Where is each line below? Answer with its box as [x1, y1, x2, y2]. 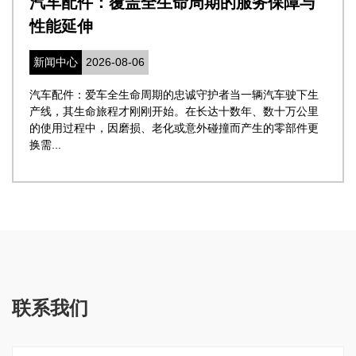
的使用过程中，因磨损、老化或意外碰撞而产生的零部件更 [29, 121, 319, 134]
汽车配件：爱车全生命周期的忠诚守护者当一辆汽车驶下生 [29, 87, 319, 101]
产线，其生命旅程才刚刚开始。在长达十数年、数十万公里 [29, 104, 319, 118]
